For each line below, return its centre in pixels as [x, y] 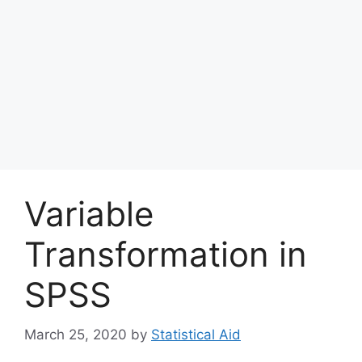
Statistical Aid [196, 334]
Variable [89, 214]
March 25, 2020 [76, 334]
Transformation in [166, 254]
